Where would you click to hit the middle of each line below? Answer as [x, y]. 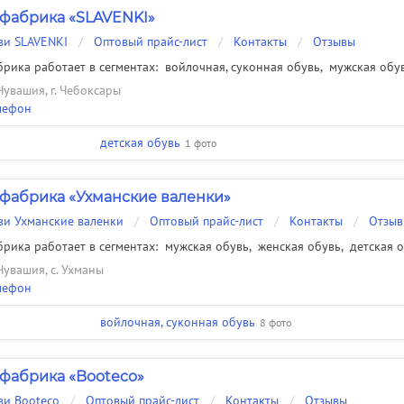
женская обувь [299, 246]
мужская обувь [207, 246]
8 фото [275, 322]
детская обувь [140, 142]
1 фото [201, 142]
